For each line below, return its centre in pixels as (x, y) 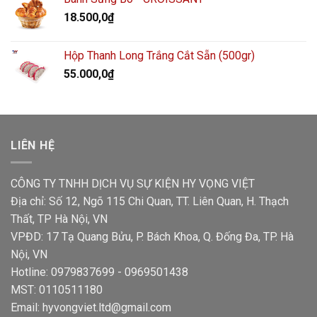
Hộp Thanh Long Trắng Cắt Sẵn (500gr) (159, 55)
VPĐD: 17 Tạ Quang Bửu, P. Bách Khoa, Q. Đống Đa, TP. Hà (152, 237)
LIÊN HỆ (33, 145)
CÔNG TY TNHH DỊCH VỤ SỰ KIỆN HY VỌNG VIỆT (133, 184)
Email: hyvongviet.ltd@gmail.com (91, 308)
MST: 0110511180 (57, 290)
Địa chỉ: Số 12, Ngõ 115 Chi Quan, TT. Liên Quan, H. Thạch (150, 202)
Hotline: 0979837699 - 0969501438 (99, 272)
